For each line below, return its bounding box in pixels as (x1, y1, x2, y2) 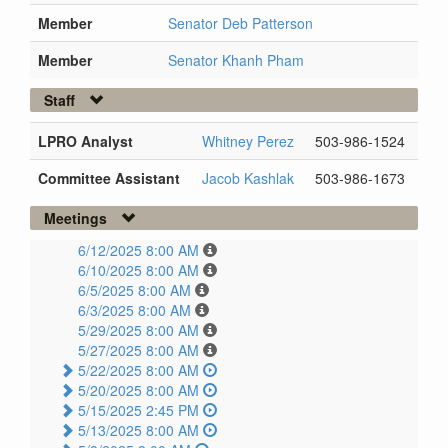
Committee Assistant (38, 168, 180, 189)
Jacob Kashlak (202, 168, 294, 189)
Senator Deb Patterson (168, 13, 313, 34)
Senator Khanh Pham (168, 50, 304, 71)
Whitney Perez (202, 131, 294, 152)
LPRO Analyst (38, 131, 133, 152)
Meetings (44, 208, 107, 229)
